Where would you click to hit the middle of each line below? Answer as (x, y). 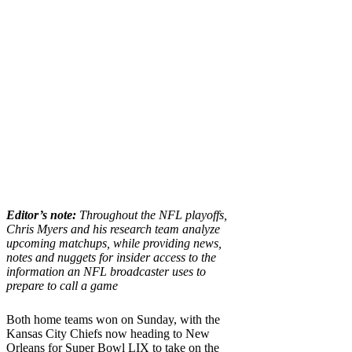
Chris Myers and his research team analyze (113, 229)
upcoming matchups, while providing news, (114, 243)
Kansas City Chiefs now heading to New (108, 333)
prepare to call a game (62, 285)
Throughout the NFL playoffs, (152, 214)
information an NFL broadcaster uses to (106, 271)
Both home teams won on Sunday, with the (113, 319)
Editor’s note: (41, 214)
